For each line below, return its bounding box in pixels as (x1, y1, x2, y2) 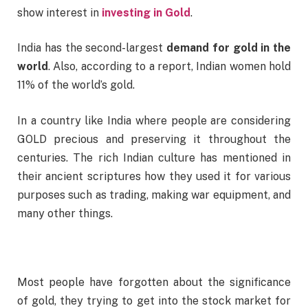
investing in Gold (102, 5, 190, 19)
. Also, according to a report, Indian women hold (48, 60, 291, 74)
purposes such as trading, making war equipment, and (17, 188, 291, 201)
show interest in (17, 5, 102, 19)
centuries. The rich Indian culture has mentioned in (17, 151, 291, 164)
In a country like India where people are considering (17, 113, 291, 127)
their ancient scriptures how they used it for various (17, 169, 291, 183)
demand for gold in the (166, 41, 291, 55)
